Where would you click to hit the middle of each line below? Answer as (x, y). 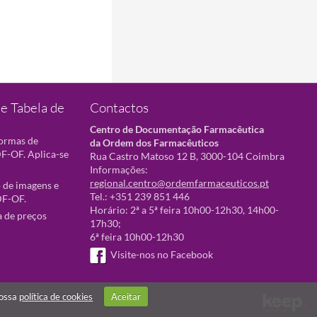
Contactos (119, 108)
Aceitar (126, 296)
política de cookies (56, 296)
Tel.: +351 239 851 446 (140, 196)
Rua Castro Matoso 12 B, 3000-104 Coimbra (187, 156)
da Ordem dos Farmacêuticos (154, 143)
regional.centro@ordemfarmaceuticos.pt (179, 183)
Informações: (119, 169)
